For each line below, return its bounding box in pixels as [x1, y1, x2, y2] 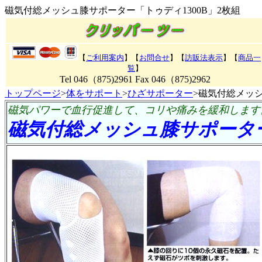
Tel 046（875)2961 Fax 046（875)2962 [60, 74, 211, 84]
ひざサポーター [127, 88, 193, 98]
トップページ [5, 88, 61, 98]
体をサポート [66, 88, 122, 98]
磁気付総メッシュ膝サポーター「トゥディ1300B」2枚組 [5, 5, 240, 15]
